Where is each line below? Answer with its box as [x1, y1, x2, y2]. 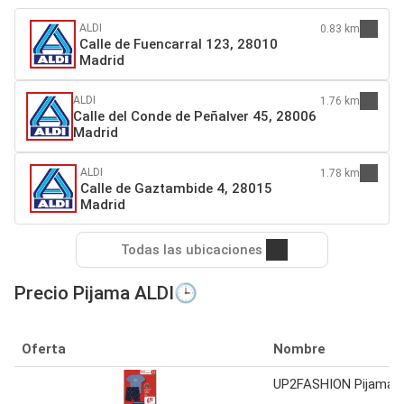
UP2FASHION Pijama [273, 375, 394, 392]
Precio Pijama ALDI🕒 [14, 281, 197, 304]
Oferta [22, 340, 66, 357]
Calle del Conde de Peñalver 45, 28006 [72, 107, 317, 124]
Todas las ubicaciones [120, 241, 262, 258]
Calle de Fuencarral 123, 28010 [78, 35, 278, 52]
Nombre [273, 340, 326, 357]
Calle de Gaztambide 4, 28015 [79, 179, 272, 197]
